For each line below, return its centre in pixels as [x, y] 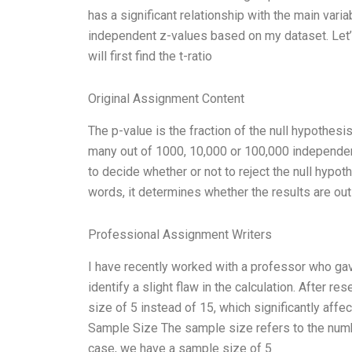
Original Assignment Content [166, 99]
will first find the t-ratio [150, 57]
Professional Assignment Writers [180, 234]
